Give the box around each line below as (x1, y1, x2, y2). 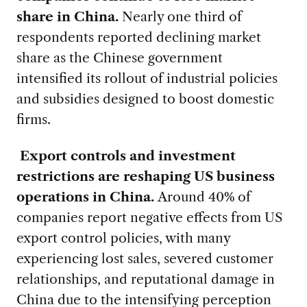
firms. (16, 111, 51, 128)
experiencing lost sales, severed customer (16, 249, 273, 267)
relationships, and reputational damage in (16, 270, 275, 287)
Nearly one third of (118, 8, 242, 25)
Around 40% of (157, 188, 251, 205)
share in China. (16, 8, 119, 25)
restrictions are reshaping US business (16, 167, 275, 184)
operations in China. (16, 188, 158, 205)
